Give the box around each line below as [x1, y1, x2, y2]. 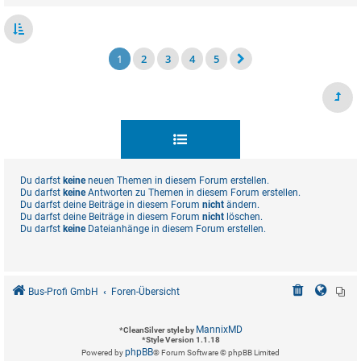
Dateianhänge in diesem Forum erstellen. [85, 223, 266, 235]
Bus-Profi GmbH [27, 286, 98, 298]
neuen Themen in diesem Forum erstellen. [85, 175, 269, 187]
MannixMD [195, 324, 243, 336]
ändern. [224, 199, 259, 211]
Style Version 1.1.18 [145, 335, 220, 345]
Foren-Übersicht [110, 286, 180, 298]
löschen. [224, 211, 263, 223]
